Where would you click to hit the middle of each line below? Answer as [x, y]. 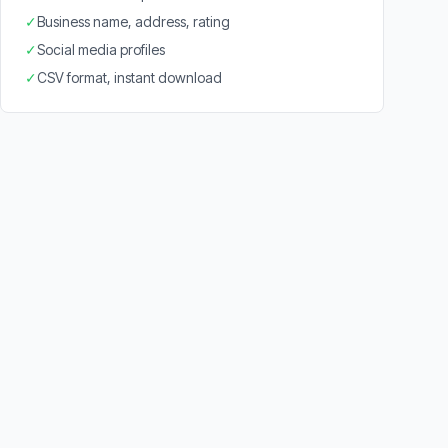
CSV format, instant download [129, 77]
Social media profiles [101, 49]
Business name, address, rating [133, 21]
